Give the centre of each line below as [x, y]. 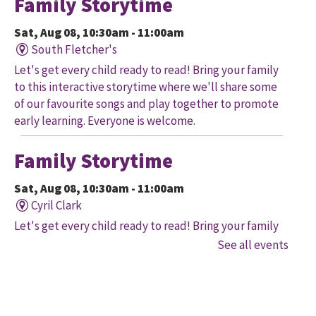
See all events [253, 245]
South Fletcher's [74, 50]
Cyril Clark [56, 206]
